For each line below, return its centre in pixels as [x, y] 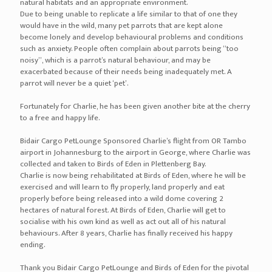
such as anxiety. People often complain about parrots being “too [129, 49]
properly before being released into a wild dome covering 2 [122, 199]
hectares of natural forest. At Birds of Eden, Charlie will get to [123, 210]
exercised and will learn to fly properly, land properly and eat [122, 187]
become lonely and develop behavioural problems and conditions [132, 37]
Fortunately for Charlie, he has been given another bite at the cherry [135, 106]
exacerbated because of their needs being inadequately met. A [126, 72]
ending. [33, 245]
